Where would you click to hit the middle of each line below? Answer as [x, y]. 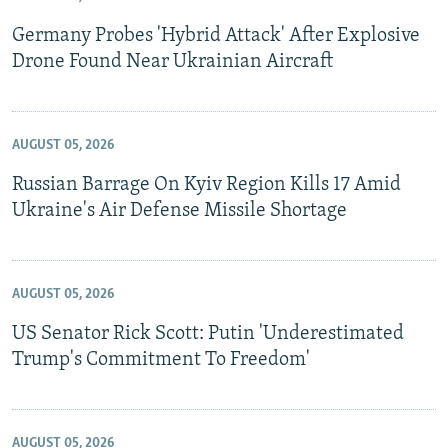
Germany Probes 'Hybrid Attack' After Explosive [216, 35]
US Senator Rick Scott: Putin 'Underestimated [208, 333]
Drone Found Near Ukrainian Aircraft [172, 61]
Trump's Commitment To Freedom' [161, 359]
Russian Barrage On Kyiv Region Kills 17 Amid [206, 184]
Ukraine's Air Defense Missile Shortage [179, 210]
